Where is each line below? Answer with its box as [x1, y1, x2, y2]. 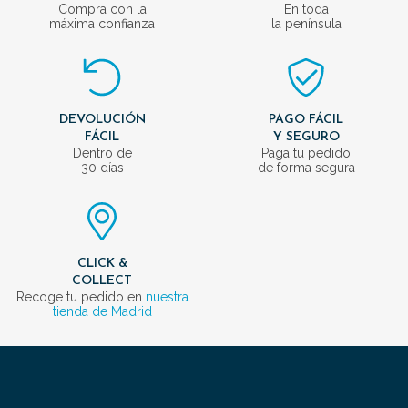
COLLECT [72, 273, 132, 288]
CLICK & [76, 256, 127, 270]
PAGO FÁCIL [269, 112, 343, 127]
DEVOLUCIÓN [58, 112, 146, 127]
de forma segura [257, 159, 355, 175]
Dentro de [72, 145, 132, 160]
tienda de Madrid [52, 303, 152, 319]
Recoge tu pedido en [15, 289, 146, 304]
